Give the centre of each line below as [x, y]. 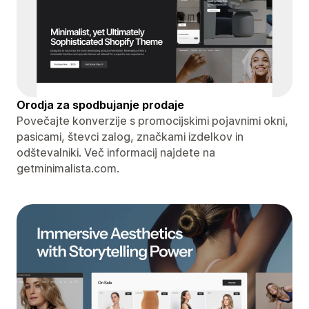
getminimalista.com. [68, 168]
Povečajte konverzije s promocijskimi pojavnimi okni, [152, 120]
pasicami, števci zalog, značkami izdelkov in [130, 136]
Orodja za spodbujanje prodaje [100, 104]
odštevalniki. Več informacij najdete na [116, 152]
